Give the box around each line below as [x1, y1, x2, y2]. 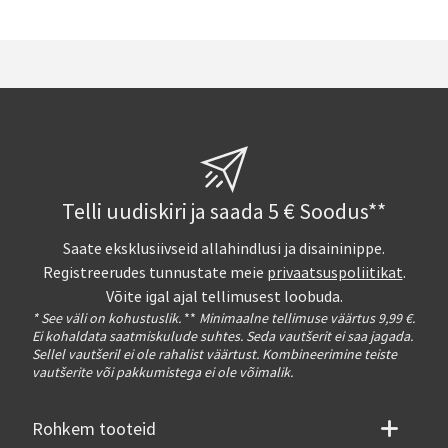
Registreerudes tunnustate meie [42, 262, 267, 283]
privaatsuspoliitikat [266, 262, 403, 283]
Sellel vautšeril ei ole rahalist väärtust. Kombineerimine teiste [32, 344, 397, 363]
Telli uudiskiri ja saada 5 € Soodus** [62, 197, 386, 226]
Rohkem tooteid [32, 417, 156, 441]
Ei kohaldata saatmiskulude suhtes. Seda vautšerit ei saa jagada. [32, 326, 413, 345]
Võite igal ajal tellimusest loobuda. [105, 286, 343, 307]
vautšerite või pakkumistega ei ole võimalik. [32, 362, 293, 381]
